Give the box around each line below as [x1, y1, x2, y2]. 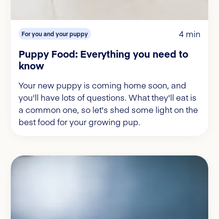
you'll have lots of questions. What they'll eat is [19, 91, 197, 103]
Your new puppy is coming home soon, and [19, 79, 186, 91]
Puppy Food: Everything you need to [19, 46, 188, 60]
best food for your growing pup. [19, 115, 140, 128]
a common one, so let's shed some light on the [19, 103, 198, 115]
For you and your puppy [22, 29, 88, 38]
